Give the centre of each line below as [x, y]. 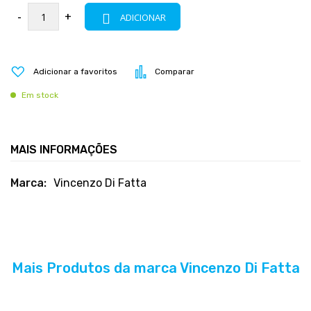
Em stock [40, 95]
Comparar [175, 72]
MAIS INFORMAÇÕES [64, 150]
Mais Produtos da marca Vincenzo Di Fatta [155, 268]
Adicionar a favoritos [75, 72]
